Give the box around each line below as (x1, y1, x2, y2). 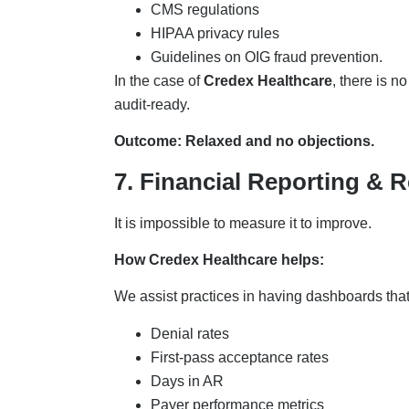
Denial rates (150, 325, 233, 341)
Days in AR (150, 372, 227, 389)
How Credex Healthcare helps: (113, 252, 328, 267)
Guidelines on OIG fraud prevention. (150, 48, 386, 65)
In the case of (113, 72, 204, 89)
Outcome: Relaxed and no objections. (113, 133, 378, 150)
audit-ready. (113, 96, 194, 112)
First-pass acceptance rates (150, 349, 332, 365)
